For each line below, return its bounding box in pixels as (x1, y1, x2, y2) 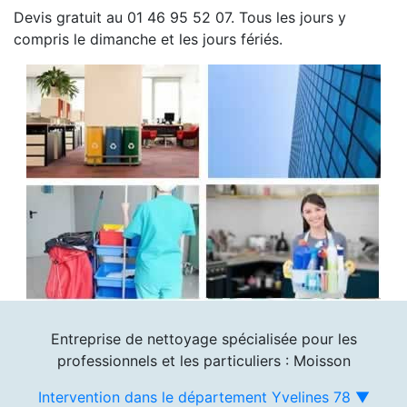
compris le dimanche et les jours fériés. (14, 29, 283, 48)
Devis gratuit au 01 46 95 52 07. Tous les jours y (14, 7, 346, 26)
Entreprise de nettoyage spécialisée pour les (50, 329, 357, 348)
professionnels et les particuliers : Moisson (56, 351, 351, 370)
